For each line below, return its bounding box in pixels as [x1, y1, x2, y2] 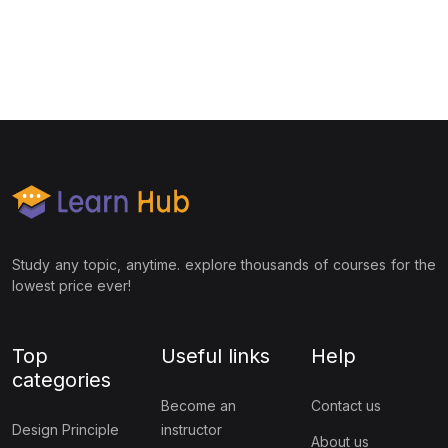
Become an [161, 397, 237, 414]
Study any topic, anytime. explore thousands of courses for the [12, 256, 436, 273]
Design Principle [12, 421, 119, 438]
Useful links [161, 344, 271, 368]
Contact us [310, 397, 381, 414]
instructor [161, 421, 223, 438]
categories [12, 368, 111, 392]
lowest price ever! [12, 277, 131, 294]
